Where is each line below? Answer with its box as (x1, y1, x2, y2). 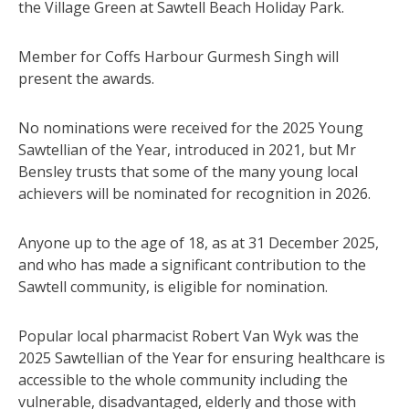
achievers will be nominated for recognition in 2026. (18, 183, 371, 204)
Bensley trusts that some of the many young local (18, 161, 358, 182)
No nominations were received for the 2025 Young (18, 117, 363, 138)
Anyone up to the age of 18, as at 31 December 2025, (18, 232, 379, 253)
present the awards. (18, 68, 154, 89)
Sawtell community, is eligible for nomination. (18, 276, 328, 297)
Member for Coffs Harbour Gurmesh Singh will (18, 46, 339, 67)
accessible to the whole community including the (18, 369, 348, 390)
